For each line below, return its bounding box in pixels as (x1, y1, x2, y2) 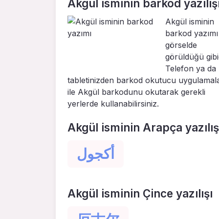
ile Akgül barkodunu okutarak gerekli (67, 87, 205, 97)
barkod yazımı (165, 28, 218, 39)
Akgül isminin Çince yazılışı (67, 186, 213, 200)
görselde (165, 40, 197, 50)
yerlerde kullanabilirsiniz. (67, 99, 159, 109)
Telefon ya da (165, 64, 216, 74)
